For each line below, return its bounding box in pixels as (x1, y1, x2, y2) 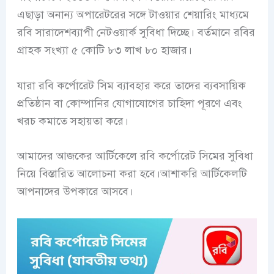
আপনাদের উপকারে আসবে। (17, 185, 133, 199)
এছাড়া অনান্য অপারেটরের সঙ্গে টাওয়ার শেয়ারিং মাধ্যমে (17, 7, 249, 21)
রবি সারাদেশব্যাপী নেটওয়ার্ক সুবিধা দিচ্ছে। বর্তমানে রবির (17, 25, 255, 39)
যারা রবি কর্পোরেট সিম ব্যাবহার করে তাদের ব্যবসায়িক (17, 78, 246, 92)
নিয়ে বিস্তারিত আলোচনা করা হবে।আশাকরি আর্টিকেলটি (17, 167, 247, 181)
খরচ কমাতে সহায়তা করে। (17, 114, 128, 128)
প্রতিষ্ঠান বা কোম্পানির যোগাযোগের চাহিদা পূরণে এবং (17, 96, 242, 110)
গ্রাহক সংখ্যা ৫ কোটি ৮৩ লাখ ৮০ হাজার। (17, 43, 192, 57)
